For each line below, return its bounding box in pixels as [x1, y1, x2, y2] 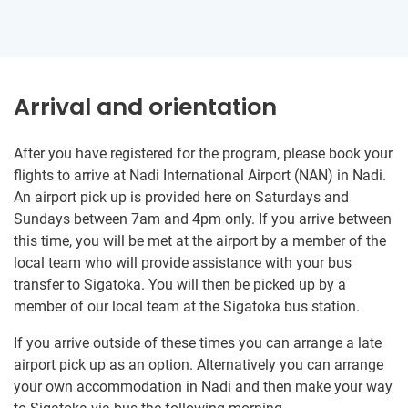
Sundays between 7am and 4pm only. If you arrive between [14, 210, 392, 229]
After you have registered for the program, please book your [14, 145, 393, 163]
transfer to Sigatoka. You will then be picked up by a [14, 276, 346, 294]
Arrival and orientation [14, 91, 277, 124]
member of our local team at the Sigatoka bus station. [14, 298, 360, 316]
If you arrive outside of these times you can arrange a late [14, 334, 382, 352]
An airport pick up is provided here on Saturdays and [14, 189, 349, 207]
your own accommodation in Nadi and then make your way [14, 378, 393, 396]
